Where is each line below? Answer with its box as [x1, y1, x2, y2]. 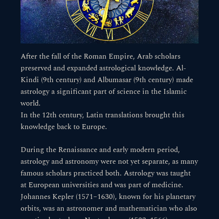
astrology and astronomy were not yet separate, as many [21, 156, 198, 167]
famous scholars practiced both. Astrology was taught [21, 168, 191, 179]
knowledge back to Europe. [21, 121, 108, 132]
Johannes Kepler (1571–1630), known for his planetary [21, 191, 196, 202]
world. [21, 98, 41, 109]
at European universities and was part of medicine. [21, 179, 184, 191]
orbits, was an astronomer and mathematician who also [21, 203, 197, 214]
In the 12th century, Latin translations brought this [21, 109, 185, 121]
